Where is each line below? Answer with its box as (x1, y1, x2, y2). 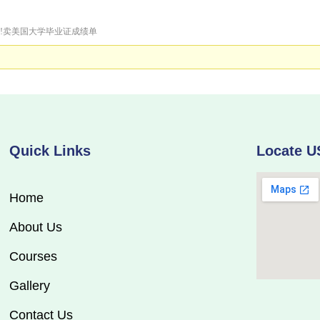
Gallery (9, 278, 50, 293)
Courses (9, 249, 57, 264)
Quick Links (9, 142, 91, 159)
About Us (9, 219, 62, 234)
